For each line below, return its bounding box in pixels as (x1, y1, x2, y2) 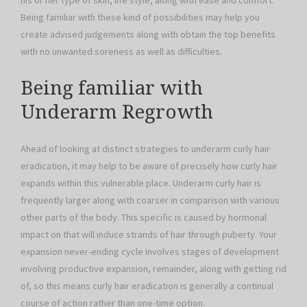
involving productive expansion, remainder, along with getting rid (21, 262, 286, 275)
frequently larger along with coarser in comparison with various (21, 193, 280, 206)
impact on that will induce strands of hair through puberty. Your (21, 228, 277, 241)
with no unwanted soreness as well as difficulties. (21, 45, 222, 58)
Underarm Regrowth (21, 101, 213, 124)
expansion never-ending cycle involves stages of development (21, 245, 279, 258)
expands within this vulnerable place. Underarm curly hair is (21, 176, 261, 189)
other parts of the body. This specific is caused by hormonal (21, 210, 267, 223)
